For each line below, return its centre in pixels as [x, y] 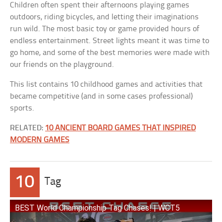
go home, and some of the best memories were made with [110, 53]
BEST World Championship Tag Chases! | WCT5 [98, 208]
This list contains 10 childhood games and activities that [107, 84]
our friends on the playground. [62, 65]
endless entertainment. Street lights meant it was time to [110, 41]
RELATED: [28, 128]
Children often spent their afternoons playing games [100, 5]
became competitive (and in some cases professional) [102, 96]
